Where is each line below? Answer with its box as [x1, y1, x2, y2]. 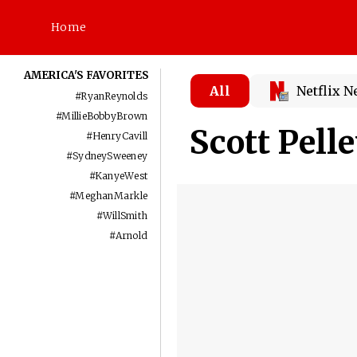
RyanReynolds [80, 90, 148, 102]
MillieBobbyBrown [61, 110, 148, 122]
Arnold [115, 229, 148, 241]
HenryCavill [92, 130, 148, 142]
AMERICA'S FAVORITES [24, 69, 150, 82]
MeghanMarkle [75, 190, 148, 202]
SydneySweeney [73, 150, 148, 162]
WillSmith [103, 210, 148, 222]
